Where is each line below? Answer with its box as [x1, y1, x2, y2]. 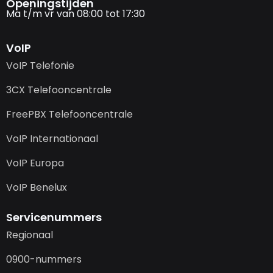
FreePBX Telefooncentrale [6, 107, 133, 122]
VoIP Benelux [6, 180, 67, 195]
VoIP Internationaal [6, 132, 98, 146]
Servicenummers [6, 210, 102, 225]
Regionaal [6, 228, 53, 243]
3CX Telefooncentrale [6, 83, 112, 97]
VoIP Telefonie [6, 58, 74, 73]
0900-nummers [6, 252, 82, 267]
